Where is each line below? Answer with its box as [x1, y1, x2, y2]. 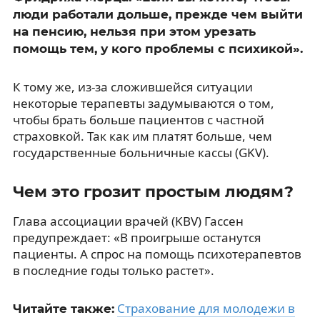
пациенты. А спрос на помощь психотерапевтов [12, 245, 301, 262]
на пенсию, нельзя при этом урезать [12, 24, 256, 39]
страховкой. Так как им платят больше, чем [12, 127, 272, 144]
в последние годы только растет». [12, 261, 214, 279]
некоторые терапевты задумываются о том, [12, 94, 274, 111]
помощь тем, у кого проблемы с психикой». [12, 41, 303, 56]
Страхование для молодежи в [116, 299, 295, 316]
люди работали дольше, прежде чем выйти [12, 6, 303, 21]
